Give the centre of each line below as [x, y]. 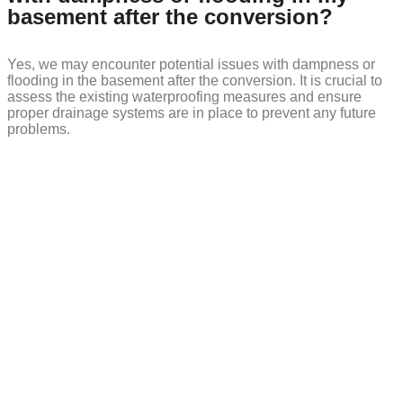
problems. [39, 130]
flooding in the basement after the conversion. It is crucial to [195, 81]
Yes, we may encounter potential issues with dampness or [191, 65]
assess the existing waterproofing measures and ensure [184, 97]
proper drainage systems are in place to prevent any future [192, 113]
